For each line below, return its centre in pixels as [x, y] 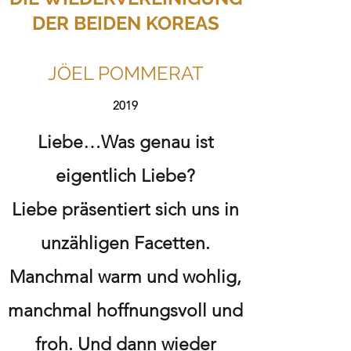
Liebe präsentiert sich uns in [125, 210]
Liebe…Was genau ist [125, 142]
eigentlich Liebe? [125, 176]
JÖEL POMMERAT [125, 73]
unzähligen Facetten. [125, 243]
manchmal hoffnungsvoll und [125, 311]
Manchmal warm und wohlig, [125, 277]
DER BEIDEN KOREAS [125, 23]
